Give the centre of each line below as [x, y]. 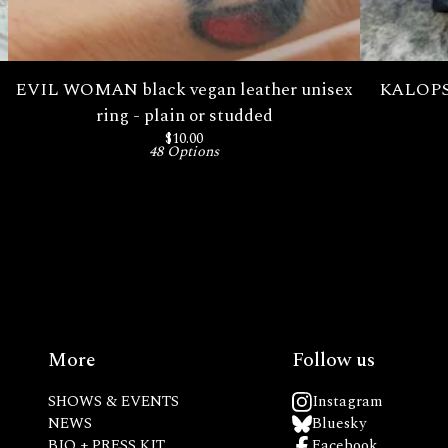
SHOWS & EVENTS [113, 401]
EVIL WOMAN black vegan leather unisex [184, 89]
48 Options [184, 152]
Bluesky [339, 423]
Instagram [347, 401]
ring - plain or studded [184, 115]
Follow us [333, 360]
